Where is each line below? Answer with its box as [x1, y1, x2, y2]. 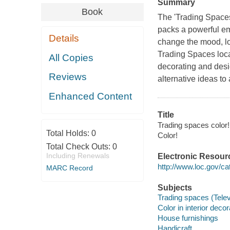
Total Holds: [46, 128, 91, 138]
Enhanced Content [49, 90, 132, 102]
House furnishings [157, 214, 218, 223]
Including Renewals [46, 151, 109, 160]
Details [49, 33, 80, 44]
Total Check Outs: [46, 142, 112, 151]
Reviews [49, 71, 87, 83]
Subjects [157, 183, 192, 192]
